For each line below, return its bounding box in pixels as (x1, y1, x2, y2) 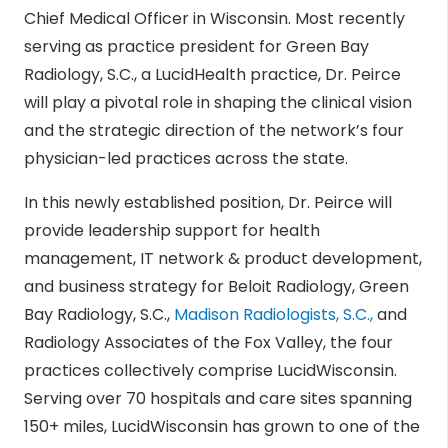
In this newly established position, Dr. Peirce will (24, 191, 392, 215)
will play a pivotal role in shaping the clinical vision (24, 91, 412, 115)
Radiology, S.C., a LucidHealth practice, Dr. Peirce (24, 63, 401, 87)
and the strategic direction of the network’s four (24, 119, 404, 143)
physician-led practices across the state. (24, 147, 348, 171)
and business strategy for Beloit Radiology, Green (24, 275, 409, 299)
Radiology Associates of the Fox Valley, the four (24, 331, 393, 355)
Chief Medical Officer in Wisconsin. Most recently (24, 7, 405, 31)
